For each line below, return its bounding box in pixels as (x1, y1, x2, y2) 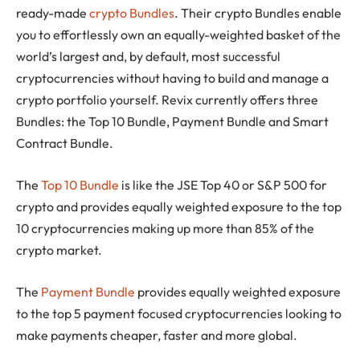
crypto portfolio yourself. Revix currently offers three (16, 92, 318, 108)
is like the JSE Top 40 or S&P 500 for (119, 177, 327, 194)
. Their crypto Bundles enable (174, 5, 342, 22)
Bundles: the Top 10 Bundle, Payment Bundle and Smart (16, 113, 329, 130)
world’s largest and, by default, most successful (16, 48, 280, 65)
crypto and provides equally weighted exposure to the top (16, 198, 342, 215)
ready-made (16, 5, 89, 22)
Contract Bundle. (16, 135, 113, 152)
